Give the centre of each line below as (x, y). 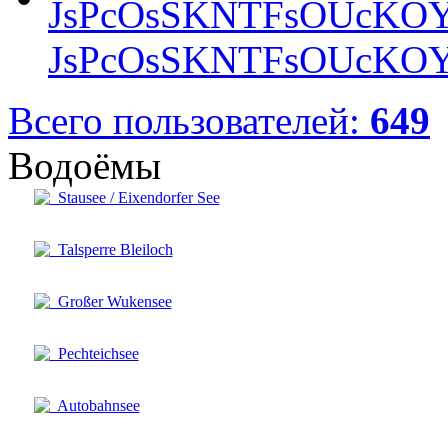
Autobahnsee (94, 405)
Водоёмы (84, 165)
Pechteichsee (94, 353)
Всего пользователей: (189, 120)
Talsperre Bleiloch (111, 249)
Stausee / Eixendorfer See (134, 197)
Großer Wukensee (110, 301)
